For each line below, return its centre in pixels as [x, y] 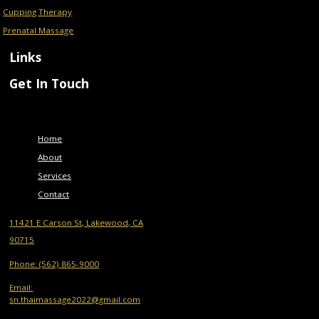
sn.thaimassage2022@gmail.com [75, 299]
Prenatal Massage [38, 30]
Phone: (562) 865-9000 [54, 263]
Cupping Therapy [38, 11]
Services [55, 175]
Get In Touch [49, 83]
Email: [21, 287]
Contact [54, 194]
